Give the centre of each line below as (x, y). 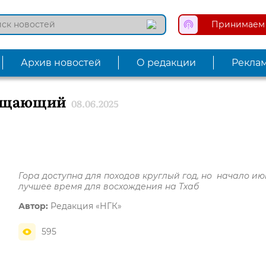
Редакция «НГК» (85, 206)
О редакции (166, 62)
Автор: (34, 206)
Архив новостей (61, 62)
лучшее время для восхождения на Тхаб (109, 186)
